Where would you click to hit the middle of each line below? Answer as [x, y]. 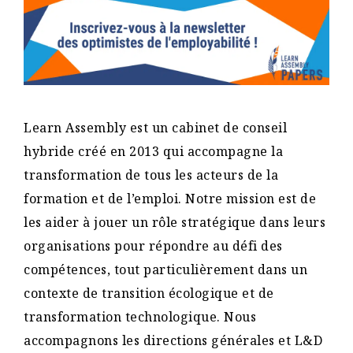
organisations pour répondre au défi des [153, 245]
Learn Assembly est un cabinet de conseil [155, 127]
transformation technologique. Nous [140, 316]
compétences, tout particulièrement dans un [165, 269]
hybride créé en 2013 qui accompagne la [153, 151]
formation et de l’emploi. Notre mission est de [170, 198]
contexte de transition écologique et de [149, 293]
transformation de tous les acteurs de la [151, 175]
